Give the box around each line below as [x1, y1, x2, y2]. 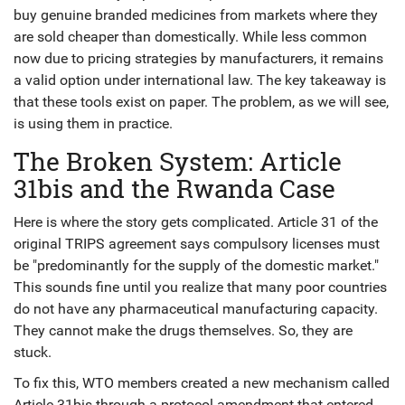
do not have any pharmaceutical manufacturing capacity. [14, 300, 378, 317]
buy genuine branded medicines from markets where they [14, 6, 378, 24]
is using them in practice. [14, 115, 173, 132]
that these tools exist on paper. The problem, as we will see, [14, 93, 389, 110]
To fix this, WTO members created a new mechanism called [14, 374, 390, 391]
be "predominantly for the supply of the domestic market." [14, 257, 379, 274]
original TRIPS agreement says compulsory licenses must [14, 235, 380, 252]
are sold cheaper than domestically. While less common [14, 28, 367, 45]
